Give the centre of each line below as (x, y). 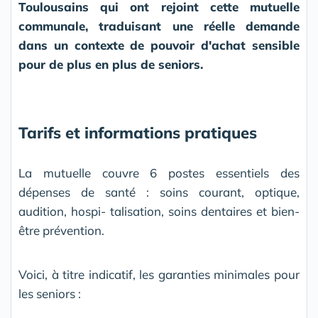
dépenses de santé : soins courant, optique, (159, 192)
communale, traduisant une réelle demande (159, 26)
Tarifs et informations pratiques (138, 133)
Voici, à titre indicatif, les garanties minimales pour (159, 275)
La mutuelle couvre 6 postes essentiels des (159, 173)
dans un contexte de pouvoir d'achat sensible (159, 45)
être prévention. (61, 231)
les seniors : (50, 294)
